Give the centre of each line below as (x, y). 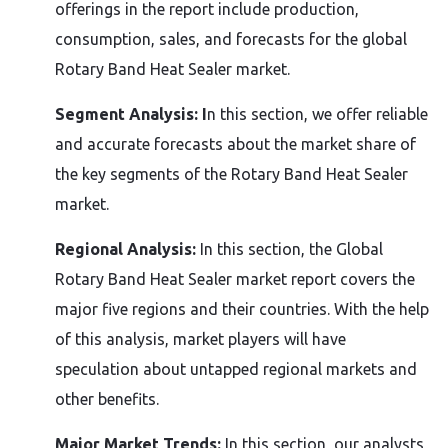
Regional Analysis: (125, 249)
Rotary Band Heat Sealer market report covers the (235, 279)
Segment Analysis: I (131, 114)
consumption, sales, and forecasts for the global (231, 39)
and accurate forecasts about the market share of (235, 144)
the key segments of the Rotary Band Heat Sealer (231, 174)
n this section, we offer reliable (317, 114)
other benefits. (107, 399)
